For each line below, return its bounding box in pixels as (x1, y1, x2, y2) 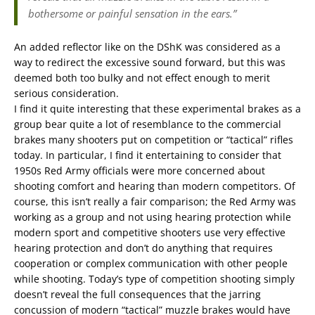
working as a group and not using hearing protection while (14, 210, 291, 224)
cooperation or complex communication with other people (14, 256, 288, 270)
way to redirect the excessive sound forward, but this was (14, 55, 285, 69)
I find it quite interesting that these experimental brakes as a (14, 101, 301, 115)
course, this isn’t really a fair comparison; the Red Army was (14, 194, 296, 208)
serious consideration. (14, 86, 119, 100)
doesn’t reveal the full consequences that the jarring (14, 287, 261, 301)
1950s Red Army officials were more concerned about (14, 163, 265, 177)
